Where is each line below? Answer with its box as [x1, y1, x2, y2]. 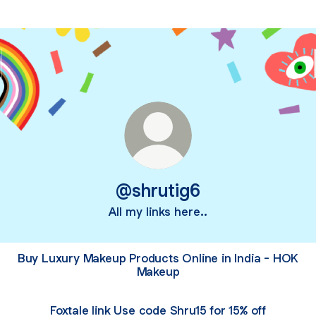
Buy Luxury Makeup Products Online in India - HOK [17, 250, 299, 266]
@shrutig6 [116, 178, 200, 202]
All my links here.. [109, 204, 207, 219]
